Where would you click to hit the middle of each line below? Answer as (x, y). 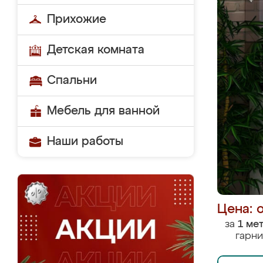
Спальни (72, 80)
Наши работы (85, 141)
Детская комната (96, 50)
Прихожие (77, 19)
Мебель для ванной (103, 111)
